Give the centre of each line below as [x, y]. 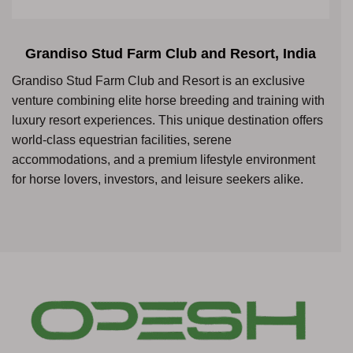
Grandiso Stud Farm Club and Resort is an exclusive [158, 80]
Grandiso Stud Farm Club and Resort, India [171, 53]
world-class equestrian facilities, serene [122, 139]
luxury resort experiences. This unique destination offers [167, 120]
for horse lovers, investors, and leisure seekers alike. [158, 179]
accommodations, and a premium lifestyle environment [163, 159]
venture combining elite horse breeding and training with [168, 100]
